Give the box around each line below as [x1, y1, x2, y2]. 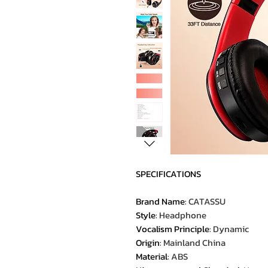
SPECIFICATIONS [136, 167, 201, 181]
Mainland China [163, 236, 226, 249]
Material [136, 249, 167, 263]
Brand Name [136, 194, 185, 208]
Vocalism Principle [136, 222, 209, 236]
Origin [136, 236, 160, 249]
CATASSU [188, 194, 226, 208]
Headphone [159, 208, 206, 222]
